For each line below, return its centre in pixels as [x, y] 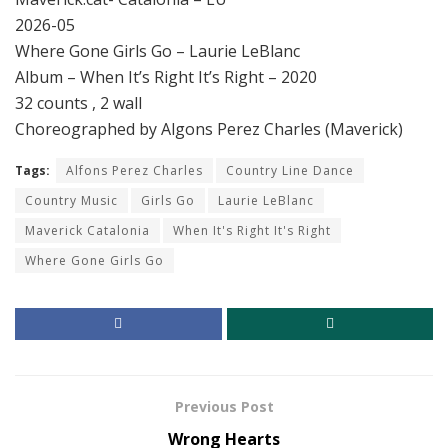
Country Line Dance [290, 170]
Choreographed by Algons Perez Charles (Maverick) [209, 128]
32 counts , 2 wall [78, 102]
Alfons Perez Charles [134, 170]
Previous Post [224, 406]
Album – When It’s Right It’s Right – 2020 [166, 76]
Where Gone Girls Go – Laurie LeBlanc [157, 50]
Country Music [71, 200]
